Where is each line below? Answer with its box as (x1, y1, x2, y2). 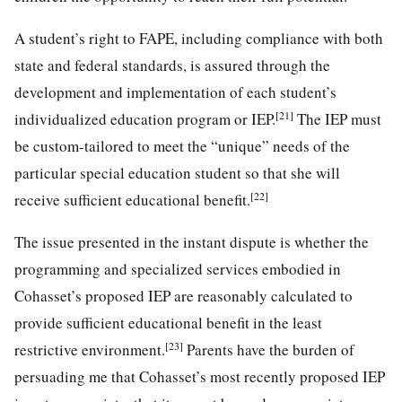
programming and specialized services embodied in (14, 258, 341, 279)
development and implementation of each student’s (14, 81, 336, 102)
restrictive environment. (14, 338, 165, 360)
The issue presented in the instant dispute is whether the (14, 231, 369, 252)
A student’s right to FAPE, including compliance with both (14, 27, 383, 48)
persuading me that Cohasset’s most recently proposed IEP (14, 365, 385, 387)
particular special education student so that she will (14, 162, 340, 183)
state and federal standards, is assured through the (14, 54, 330, 75)
